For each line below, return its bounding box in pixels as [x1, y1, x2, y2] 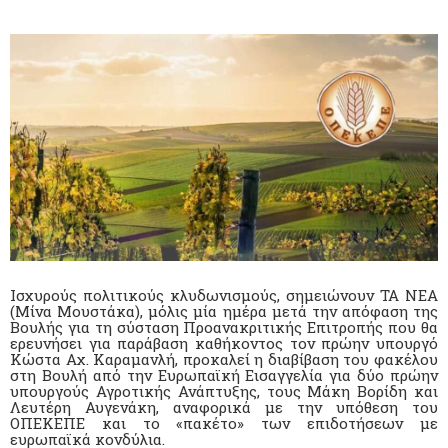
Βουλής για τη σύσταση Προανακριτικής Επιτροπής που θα [10, 316, 438, 337]
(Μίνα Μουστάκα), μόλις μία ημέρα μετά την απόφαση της [10, 300, 438, 321]
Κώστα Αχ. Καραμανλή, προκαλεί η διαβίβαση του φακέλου [10, 348, 438, 369]
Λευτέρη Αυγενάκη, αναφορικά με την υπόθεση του [10, 396, 438, 417]
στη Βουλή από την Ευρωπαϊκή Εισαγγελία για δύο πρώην [10, 364, 438, 385]
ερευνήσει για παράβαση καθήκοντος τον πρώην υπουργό [10, 332, 438, 353]
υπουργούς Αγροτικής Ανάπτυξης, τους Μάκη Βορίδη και [10, 380, 438, 401]
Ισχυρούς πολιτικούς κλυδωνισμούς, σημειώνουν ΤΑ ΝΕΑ [10, 284, 438, 305]
